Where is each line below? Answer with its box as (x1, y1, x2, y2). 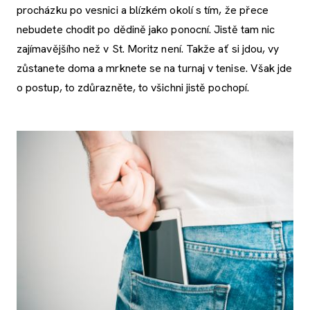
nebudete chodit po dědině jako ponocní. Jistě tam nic (17, 21, 275, 37)
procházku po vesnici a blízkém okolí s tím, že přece (17, 2, 269, 17)
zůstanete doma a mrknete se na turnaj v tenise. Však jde (17, 60, 293, 75)
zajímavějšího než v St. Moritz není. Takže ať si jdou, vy (17, 41, 280, 56)
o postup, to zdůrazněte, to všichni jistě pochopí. (17, 80, 249, 95)
